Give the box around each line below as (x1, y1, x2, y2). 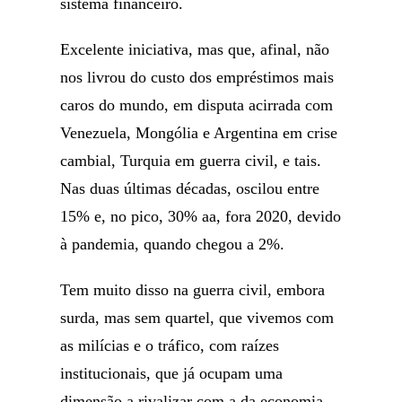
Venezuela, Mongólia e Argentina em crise (60, 124, 338, 142)
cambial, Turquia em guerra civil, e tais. (60, 152, 322, 170)
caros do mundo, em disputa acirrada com (60, 96, 334, 114)
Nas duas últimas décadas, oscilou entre (60, 179, 320, 197)
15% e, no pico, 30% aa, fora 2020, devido (60, 207, 342, 225)
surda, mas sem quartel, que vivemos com (60, 309, 335, 327)
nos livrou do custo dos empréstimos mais (60, 68, 335, 86)
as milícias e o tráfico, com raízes (60, 336, 280, 354)
